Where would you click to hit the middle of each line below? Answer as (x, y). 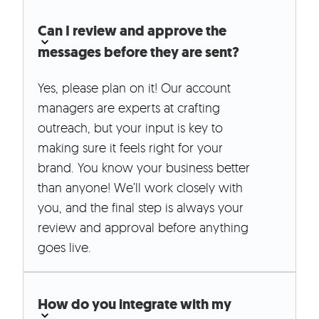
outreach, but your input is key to (130, 128)
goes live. (64, 247)
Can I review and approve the (132, 31)
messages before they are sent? (138, 53)
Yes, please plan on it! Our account (134, 88)
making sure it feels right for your (130, 148)
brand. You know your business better (144, 168)
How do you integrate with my (135, 305)
